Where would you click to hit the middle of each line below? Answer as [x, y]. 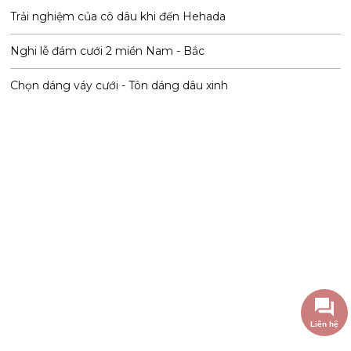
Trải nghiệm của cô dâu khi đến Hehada [118, 16]
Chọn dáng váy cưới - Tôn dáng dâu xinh [119, 85]
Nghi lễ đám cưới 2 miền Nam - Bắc [108, 51]
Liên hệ [324, 324]
